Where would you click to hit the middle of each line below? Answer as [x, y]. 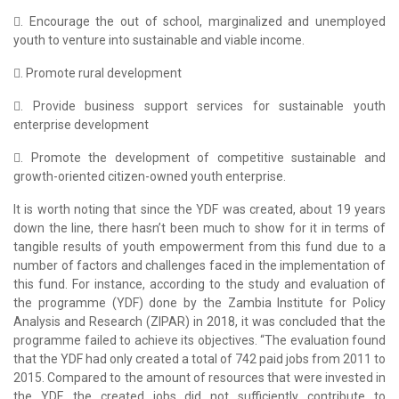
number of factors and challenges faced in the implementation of [199, 265]
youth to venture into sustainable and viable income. [159, 40]
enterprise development [81, 124]
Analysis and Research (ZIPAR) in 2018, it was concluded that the [199, 321]
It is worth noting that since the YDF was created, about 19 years [199, 209]
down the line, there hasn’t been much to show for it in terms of [199, 228]
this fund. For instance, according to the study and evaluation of [199, 284]
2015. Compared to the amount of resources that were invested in [199, 377]
